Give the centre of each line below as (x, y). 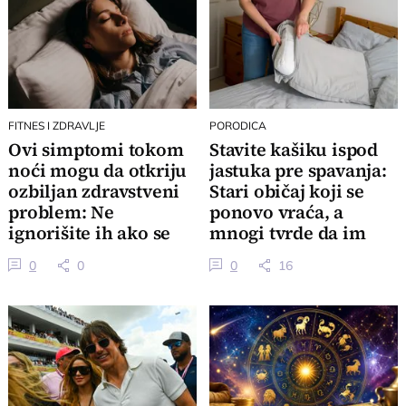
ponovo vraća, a (276, 213)
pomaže (242, 255)
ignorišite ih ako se (90, 234)
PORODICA (237, 125)
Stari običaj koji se (286, 192)
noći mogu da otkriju (98, 171)
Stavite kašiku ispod (293, 150)
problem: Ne (61, 213)
